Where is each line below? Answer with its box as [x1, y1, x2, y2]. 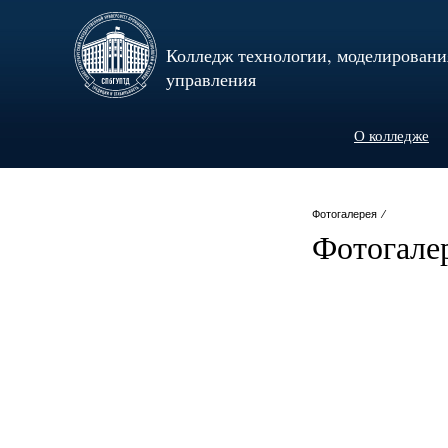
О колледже [354, 125, 429, 145]
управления [166, 67, 256, 91]
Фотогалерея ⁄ [312, 208, 388, 220]
